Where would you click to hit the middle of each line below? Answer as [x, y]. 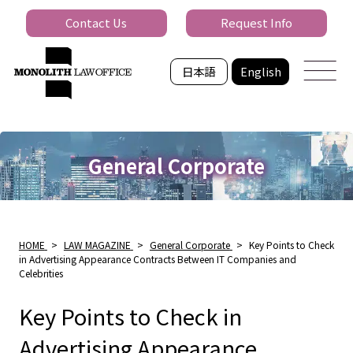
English [260, 71]
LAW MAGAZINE [97, 244]
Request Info [257, 23]
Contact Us [97, 23]
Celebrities [41, 273]
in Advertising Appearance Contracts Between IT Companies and [157, 258]
